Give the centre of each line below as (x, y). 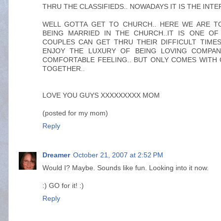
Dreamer (56, 155)
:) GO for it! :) (63, 185)
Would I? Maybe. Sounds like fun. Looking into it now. (126, 168)
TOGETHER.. (64, 69)
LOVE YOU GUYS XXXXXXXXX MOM (101, 95)
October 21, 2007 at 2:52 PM (118, 155)
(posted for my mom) (75, 113)
